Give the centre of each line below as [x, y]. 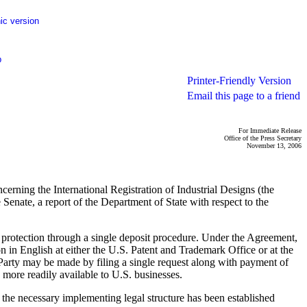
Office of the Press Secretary [263, 138]
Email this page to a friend [244, 96]
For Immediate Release [270, 131]
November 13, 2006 [274, 146]
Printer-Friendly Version [239, 81]
